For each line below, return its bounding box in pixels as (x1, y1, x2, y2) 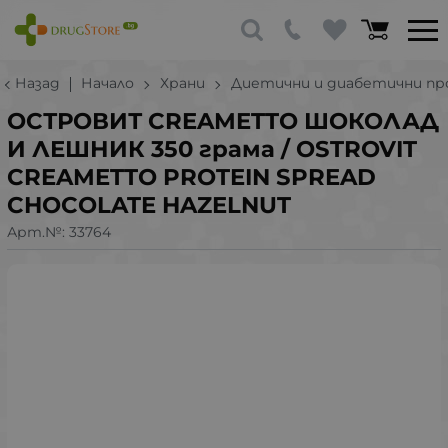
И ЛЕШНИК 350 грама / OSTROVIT (7, 135, 417, 163)
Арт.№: (7, 222, 69, 241)
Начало (81, 74, 134, 92)
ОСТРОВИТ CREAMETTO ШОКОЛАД (7, 107, 439, 135)
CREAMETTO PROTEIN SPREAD (7, 163, 376, 191)
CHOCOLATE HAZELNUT (7, 191, 291, 219)
